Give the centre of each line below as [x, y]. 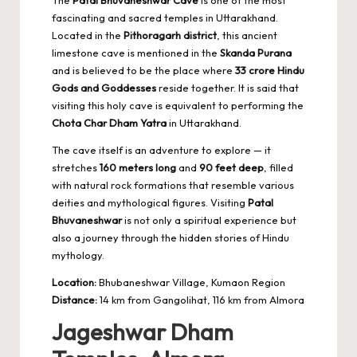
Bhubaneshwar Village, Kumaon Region [191, 282]
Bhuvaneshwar [87, 220]
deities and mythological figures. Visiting [150, 202]
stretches [76, 167]
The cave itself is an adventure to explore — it [161, 149]
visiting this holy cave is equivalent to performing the [178, 105]
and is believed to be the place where [143, 70]
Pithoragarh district [170, 35]
